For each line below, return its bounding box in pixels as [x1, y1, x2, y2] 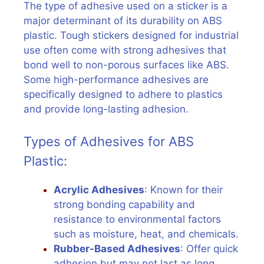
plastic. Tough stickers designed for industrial [24, 29, 239, 41]
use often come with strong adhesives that [24, 44, 226, 56]
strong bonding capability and [54, 198, 195, 210]
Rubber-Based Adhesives [54, 242, 180, 255]
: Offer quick [180, 242, 238, 255]
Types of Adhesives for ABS [24, 133, 194, 149]
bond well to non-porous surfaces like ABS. [24, 59, 229, 71]
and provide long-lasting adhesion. [24, 103, 189, 115]
